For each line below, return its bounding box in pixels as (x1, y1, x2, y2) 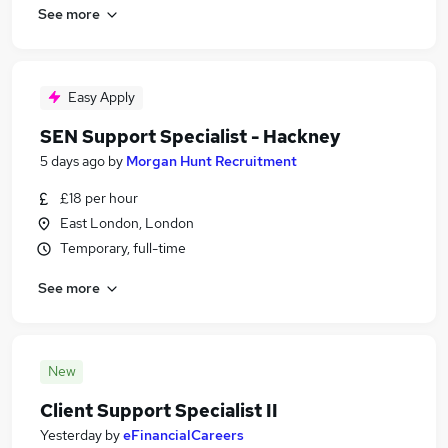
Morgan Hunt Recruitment (126, 152, 297, 170)
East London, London (60, 214, 194, 232)
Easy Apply (68, 88, 135, 106)
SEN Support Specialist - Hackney (40, 125, 341, 148)
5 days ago (40, 152, 105, 170)
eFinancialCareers (123, 426, 244, 444)
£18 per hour (60, 189, 138, 207)
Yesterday (40, 426, 102, 444)
